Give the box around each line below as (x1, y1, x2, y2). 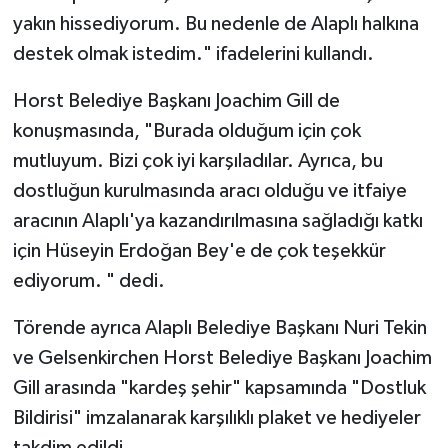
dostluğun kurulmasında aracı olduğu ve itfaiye (12, 180, 407, 201)
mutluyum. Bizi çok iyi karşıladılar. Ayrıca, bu (12, 150, 383, 171)
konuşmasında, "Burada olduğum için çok (12, 120, 361, 141)
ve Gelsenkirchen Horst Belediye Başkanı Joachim (12, 347, 432, 368)
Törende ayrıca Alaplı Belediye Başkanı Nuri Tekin (12, 317, 427, 338)
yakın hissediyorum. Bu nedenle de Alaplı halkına (12, 13, 419, 34)
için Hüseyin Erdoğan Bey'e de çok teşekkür (12, 240, 386, 261)
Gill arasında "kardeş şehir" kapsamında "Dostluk (12, 377, 426, 398)
